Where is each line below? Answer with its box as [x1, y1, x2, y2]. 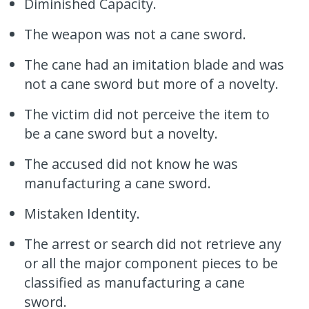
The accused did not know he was [24, 154, 239, 173]
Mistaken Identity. [24, 203, 141, 223]
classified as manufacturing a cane [24, 272, 246, 292]
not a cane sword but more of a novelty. [24, 74, 279, 93]
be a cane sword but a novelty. [24, 123, 219, 143]
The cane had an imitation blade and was [24, 54, 285, 74]
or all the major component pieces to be [24, 253, 279, 272]
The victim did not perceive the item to [24, 104, 270, 123]
